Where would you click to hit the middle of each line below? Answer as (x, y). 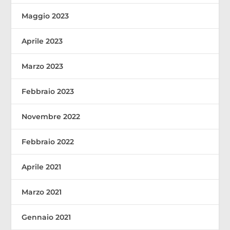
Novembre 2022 (51, 116)
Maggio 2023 (45, 16)
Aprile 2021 (42, 167)
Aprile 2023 (42, 41)
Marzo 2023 (43, 66)
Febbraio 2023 (48, 91)
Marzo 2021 (42, 192)
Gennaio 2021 (46, 217)
